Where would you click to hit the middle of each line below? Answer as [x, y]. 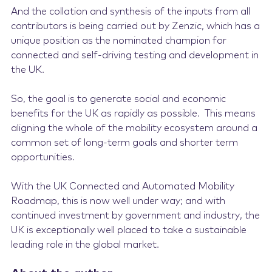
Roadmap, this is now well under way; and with [118, 201]
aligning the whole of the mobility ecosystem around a [134, 128]
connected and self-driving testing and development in [134, 55]
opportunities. [42, 157]
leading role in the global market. [86, 245]
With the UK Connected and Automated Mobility [122, 186]
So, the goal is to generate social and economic [118, 99]
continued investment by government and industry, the [135, 216]
